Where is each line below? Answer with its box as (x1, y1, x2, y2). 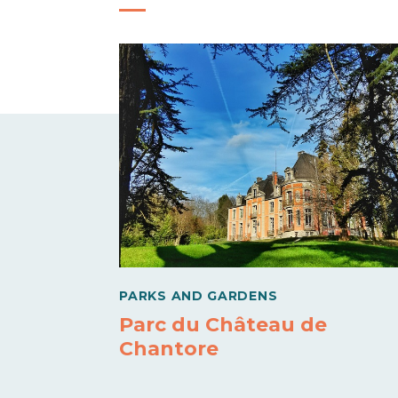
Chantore (119, 337, 219, 362)
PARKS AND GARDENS (119, 288, 278, 305)
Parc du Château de (119, 313, 328, 338)
